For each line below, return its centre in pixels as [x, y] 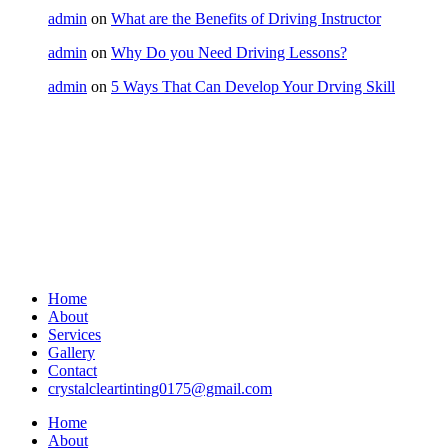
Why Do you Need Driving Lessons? [229, 53]
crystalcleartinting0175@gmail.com [160, 389]
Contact [72, 371]
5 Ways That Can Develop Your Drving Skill [253, 87]
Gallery [71, 353]
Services [74, 335]
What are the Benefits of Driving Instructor [246, 19]
